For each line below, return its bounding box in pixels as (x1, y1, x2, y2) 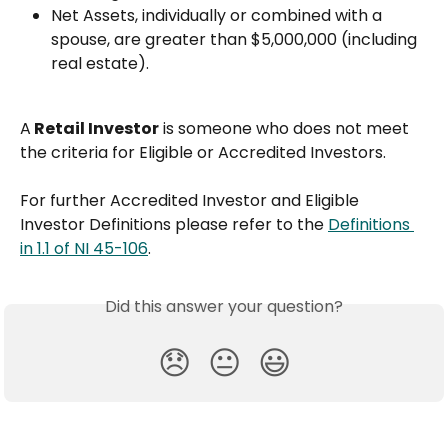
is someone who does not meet (159, 116, 413, 140)
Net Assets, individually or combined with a (51, 4, 386, 28)
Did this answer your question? (105, 295, 343, 319)
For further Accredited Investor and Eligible (20, 189, 363, 213)
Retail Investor (31, 116, 159, 140)
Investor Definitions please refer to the (20, 213, 328, 237)
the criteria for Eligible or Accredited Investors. (20, 140, 386, 164)
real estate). (51, 52, 149, 76)
